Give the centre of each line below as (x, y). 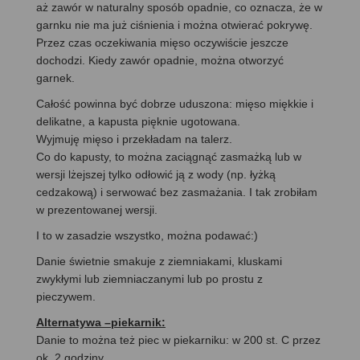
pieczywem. (66, 296)
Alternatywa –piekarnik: (101, 322)
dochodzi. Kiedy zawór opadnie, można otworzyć (160, 60)
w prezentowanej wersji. (97, 209)
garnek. (55, 78)
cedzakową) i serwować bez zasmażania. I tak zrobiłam (177, 192)
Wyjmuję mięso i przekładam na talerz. (134, 139)
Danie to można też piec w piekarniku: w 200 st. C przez (178, 340)
